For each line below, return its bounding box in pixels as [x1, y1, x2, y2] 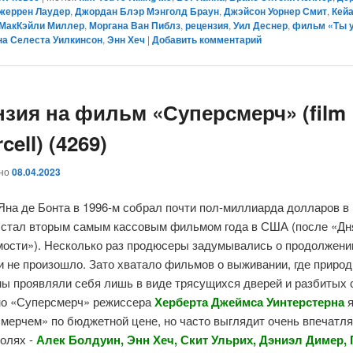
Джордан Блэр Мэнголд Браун [75, 3, 220, 18]
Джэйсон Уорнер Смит [224, 3, 328, 18]
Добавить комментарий [152, 32, 262, 46]
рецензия [185, 17, 229, 32]
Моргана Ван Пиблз [89, 17, 181, 32]
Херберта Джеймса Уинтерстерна [154, 293, 345, 311]
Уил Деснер [233, 17, 288, 32]
